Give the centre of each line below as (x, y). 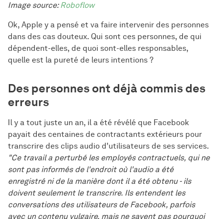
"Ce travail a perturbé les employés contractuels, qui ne (109, 157)
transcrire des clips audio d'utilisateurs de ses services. (108, 146)
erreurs (28, 102)
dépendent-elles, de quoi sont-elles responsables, (98, 48)
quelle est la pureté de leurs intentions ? (81, 60)
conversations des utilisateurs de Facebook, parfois (101, 204)
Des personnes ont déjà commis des (107, 88)
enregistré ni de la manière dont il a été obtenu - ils (99, 181)
